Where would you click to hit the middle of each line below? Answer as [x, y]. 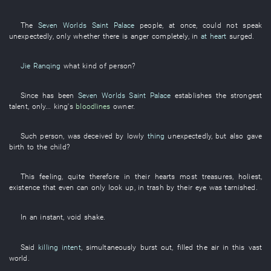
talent [18, 106]
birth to [22, 147]
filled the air [198, 247]
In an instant [42, 217]
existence [25, 188]
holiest [250, 177]
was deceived [90, 136]
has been [58, 95]
